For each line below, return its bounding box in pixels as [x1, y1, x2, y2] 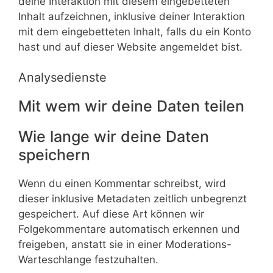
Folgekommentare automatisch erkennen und [18, 223, 240, 235]
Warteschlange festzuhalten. [18, 253, 158, 266]
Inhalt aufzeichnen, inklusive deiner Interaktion [18, 10, 245, 23]
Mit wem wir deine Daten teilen [18, 97, 244, 115]
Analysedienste [18, 70, 107, 85]
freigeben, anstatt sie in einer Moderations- [18, 238, 232, 250]
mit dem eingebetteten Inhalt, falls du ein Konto [18, 25, 251, 38]
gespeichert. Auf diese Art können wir [18, 208, 204, 220]
